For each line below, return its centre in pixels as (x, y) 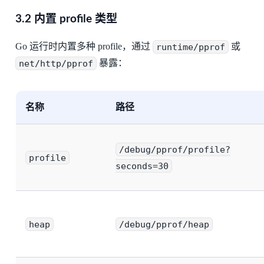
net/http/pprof (56, 63)
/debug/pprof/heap (164, 224)
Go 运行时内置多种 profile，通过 (84, 47)
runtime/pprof (190, 47)
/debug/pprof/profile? (174, 149)
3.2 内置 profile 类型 (66, 19)
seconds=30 (142, 166)
